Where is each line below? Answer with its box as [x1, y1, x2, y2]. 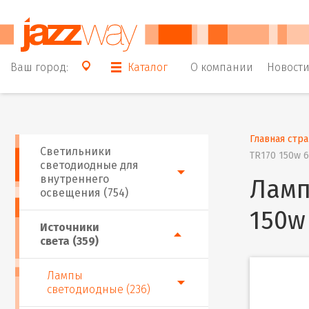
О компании [190, 60, 253, 74]
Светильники [40, 145, 111, 158]
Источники [40, 221, 99, 234]
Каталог [128, 60, 168, 74]
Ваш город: [10, 60, 68, 74]
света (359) [40, 235, 99, 248]
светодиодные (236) [47, 283, 150, 296]
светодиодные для [40, 159, 139, 172]
